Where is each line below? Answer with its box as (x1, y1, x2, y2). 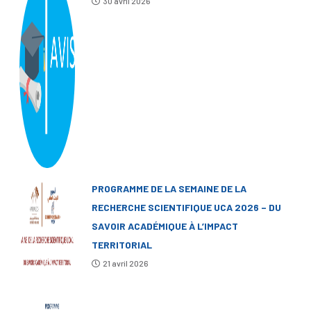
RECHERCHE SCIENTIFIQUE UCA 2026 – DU (92, 201, 281, 213)
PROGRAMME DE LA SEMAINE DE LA (92, 182, 246, 194)
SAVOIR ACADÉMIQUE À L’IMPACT (92, 219, 238, 232)
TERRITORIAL (92, 238, 152, 251)
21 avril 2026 (101, 258, 149, 268)
